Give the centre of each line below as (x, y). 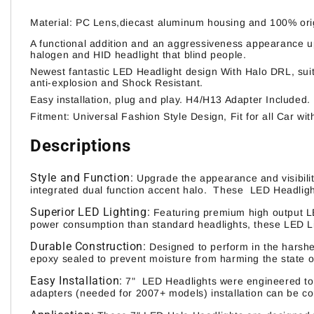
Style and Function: (82, 178)
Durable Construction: (88, 247)
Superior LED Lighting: (90, 212)
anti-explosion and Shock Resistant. (118, 82)
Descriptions (81, 146)
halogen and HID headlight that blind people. (140, 54)
